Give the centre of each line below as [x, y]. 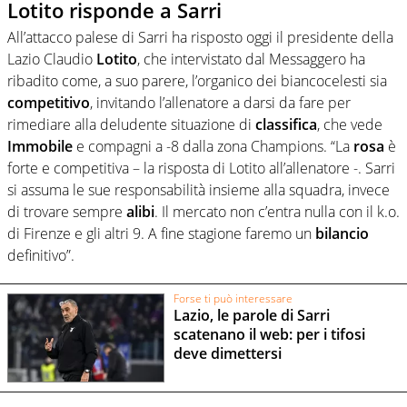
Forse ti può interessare [233, 298]
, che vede [350, 125]
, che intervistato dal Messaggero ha [251, 60]
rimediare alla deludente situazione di [131, 125]
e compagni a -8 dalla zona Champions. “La [213, 147]
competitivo [49, 103]
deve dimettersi [227, 354]
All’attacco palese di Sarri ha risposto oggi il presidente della [200, 38]
